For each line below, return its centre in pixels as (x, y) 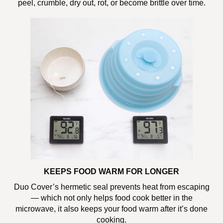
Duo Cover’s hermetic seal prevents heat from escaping (111, 187)
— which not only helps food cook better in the (111, 198)
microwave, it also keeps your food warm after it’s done (111, 209)
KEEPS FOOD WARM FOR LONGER (111, 171)
